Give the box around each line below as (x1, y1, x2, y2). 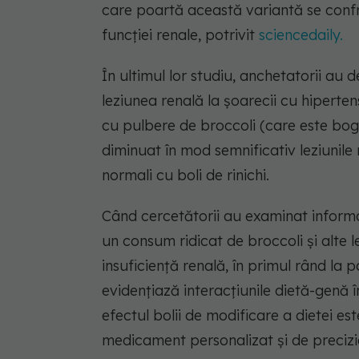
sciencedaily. (259, 25, 343, 44)
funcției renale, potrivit (102, 25, 259, 44)
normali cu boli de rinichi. (102, 165, 269, 184)
